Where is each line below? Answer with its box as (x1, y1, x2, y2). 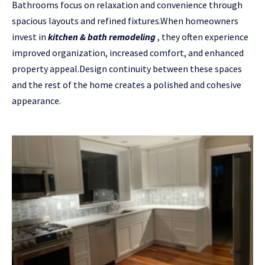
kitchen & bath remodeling (48, 30, 156, 43)
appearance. (12, 94, 61, 106)
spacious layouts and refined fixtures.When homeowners (12, 14, 238, 27)
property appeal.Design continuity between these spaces (12, 62, 242, 75)
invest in (12, 30, 48, 43)
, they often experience (156, 30, 248, 43)
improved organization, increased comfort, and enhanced (12, 46, 244, 59)
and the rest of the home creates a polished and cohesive (12, 78, 241, 91)
